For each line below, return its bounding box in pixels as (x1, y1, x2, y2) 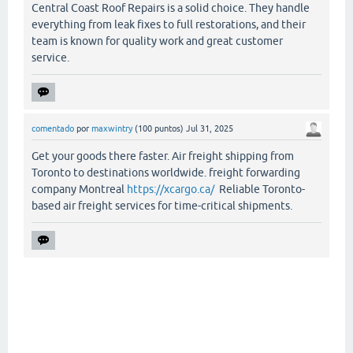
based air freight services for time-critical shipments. (32, 199, 292, 212)
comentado (32, 123, 74, 133)
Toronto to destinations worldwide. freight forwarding (32, 165, 300, 179)
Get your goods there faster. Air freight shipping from (32, 149, 294, 162)
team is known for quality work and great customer (32, 34, 283, 47)
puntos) (152, 123, 184, 133)
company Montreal (32, 182, 127, 195)
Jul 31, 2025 (186, 123, 233, 133)
